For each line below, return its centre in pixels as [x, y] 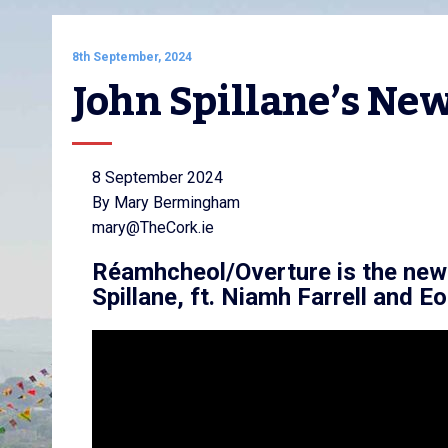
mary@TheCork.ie [153, 227]
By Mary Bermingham [166, 202]
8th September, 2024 [132, 57]
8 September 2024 [157, 177]
